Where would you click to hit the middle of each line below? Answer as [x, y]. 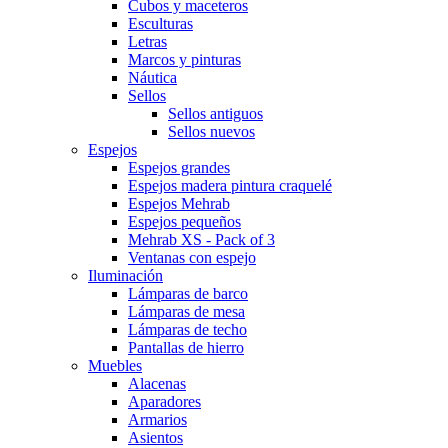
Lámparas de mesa [186, 311]
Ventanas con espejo [192, 257]
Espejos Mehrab [179, 203]
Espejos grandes [179, 167]
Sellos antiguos [215, 113]
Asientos [155, 437]
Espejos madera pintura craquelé [230, 185]
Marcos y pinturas [184, 59]
